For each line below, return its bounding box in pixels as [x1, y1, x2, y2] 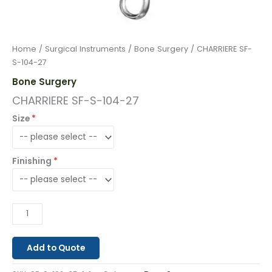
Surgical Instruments [45, 43, 126, 54]
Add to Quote [27, 242, 85, 254]
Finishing [12, 155, 52, 167]
